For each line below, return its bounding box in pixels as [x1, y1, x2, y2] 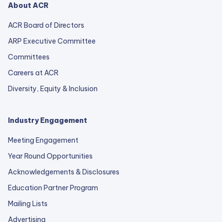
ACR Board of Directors [8, 21, 84, 30]
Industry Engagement [8, 116, 87, 125]
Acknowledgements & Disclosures [8, 167, 119, 176]
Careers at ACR [8, 68, 58, 77]
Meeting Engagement [8, 136, 78, 145]
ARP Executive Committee [8, 37, 96, 46]
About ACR [8, 1, 49, 10]
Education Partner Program [8, 183, 98, 192]
